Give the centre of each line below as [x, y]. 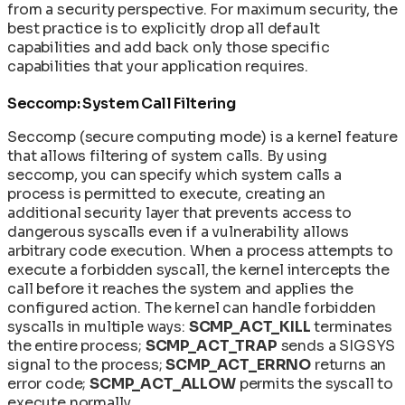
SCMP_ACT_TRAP [211, 345]
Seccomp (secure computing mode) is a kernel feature [202, 137]
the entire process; [76, 345]
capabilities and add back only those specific [169, 47]
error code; [49, 383]
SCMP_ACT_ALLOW [163, 383]
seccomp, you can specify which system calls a [174, 174]
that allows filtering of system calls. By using [167, 155]
